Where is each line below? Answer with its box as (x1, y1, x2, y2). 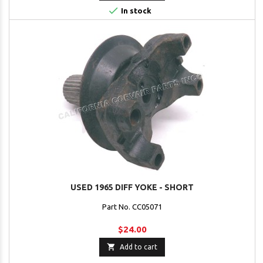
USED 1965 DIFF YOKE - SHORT (70, 183, 194, 193)
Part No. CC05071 (102, 203, 162, 211)
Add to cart (120, 243, 157, 251)
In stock (119, 6, 151, 15)
